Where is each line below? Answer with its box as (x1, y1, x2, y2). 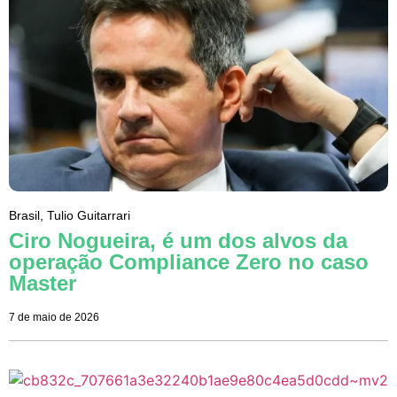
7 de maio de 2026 (9, 311, 99, 324)
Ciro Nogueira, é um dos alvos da (9, 229, 347, 253)
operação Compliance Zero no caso (9, 250, 369, 275)
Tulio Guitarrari (47, 208, 130, 223)
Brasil (9, 208, 40, 223)
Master (9, 271, 76, 296)
